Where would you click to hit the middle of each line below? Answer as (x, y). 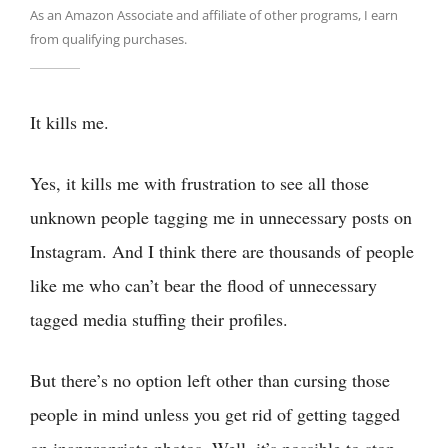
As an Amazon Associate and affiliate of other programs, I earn (214, 14)
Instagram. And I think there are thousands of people (222, 250)
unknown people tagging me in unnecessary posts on (221, 216)
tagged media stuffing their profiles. (159, 318)
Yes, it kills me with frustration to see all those (199, 182)
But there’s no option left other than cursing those (210, 379)
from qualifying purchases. (108, 38)
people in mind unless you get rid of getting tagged (215, 413)
